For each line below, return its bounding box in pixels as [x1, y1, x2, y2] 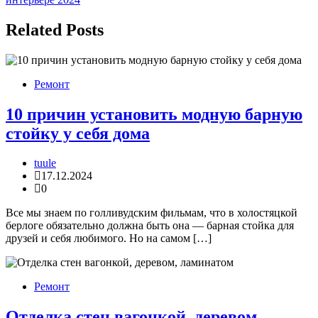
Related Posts [6, 20, 104, 39]
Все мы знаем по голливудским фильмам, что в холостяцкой [6, 207, 297, 219]
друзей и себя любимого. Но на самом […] [6, 232, 212, 245]
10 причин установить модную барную [6, 104, 302, 124]
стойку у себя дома [6, 124, 150, 143]
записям [5, 5, 69, 24]
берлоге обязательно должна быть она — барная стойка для [6, 219, 294, 232]
